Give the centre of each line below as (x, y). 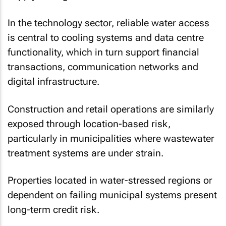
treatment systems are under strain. (86, 153)
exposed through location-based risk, (89, 124)
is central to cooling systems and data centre (106, 38)
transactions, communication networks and (103, 67)
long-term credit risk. (53, 210)
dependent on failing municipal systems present (112, 195)
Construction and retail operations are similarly (111, 109)
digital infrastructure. (53, 81)
